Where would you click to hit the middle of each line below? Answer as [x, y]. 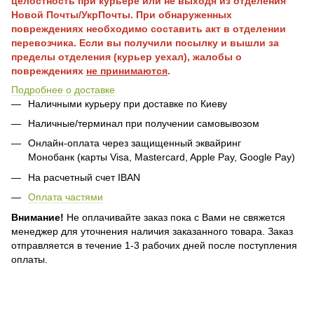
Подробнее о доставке [63, 89]
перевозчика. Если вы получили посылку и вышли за [145, 42]
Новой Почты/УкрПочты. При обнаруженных [122, 14]
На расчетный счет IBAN [84, 177]
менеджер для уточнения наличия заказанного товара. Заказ [152, 231]
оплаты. [29, 259]
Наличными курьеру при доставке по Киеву [128, 103]
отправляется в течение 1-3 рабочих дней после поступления [154, 245]
